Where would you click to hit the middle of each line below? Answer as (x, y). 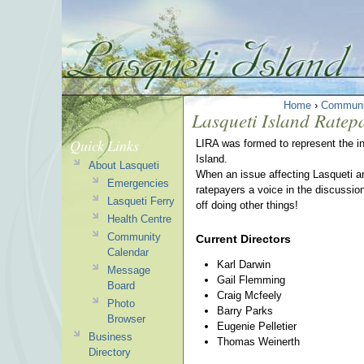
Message (128, 270)
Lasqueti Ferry (141, 201)
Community (134, 237)
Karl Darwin (243, 264)
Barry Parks (245, 310)
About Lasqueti (123, 165)
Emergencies (138, 183)
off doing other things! (247, 205)
